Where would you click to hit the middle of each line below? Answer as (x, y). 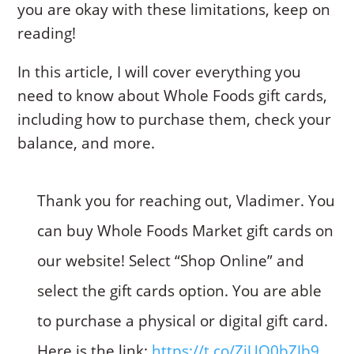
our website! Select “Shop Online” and (171, 260)
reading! (47, 33)
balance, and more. (87, 143)
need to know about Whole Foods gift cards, (173, 95)
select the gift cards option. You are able (180, 290)
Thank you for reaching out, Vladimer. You (186, 200)
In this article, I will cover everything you (160, 72)
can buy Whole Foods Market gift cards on (186, 230)
